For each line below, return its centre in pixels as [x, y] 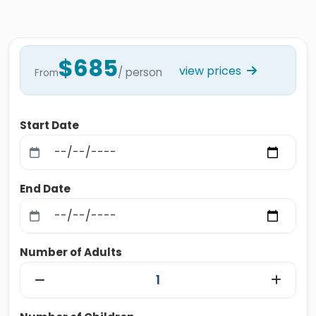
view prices [212, 71]
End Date [45, 189]
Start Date [49, 125]
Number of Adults [71, 252]
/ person [140, 72]
